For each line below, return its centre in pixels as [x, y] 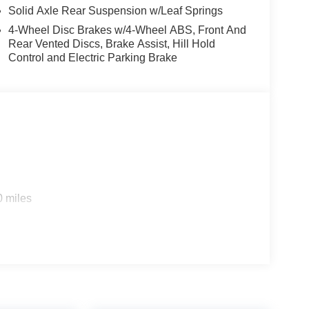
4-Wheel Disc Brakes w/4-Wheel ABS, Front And [127, 30]
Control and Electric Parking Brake [92, 57]
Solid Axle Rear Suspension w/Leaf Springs [115, 10]
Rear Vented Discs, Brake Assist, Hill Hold [111, 43]
